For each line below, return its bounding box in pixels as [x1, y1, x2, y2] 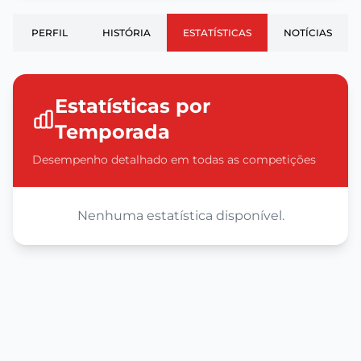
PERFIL [31, 27, 68, 39]
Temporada [54, 120, 170, 143]
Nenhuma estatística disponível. [77, 208, 284, 223]
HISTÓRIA [102, 27, 151, 39]
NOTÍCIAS [284, 27, 332, 39]
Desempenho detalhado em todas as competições [32, 152, 316, 167]
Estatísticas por [54, 94, 210, 118]
